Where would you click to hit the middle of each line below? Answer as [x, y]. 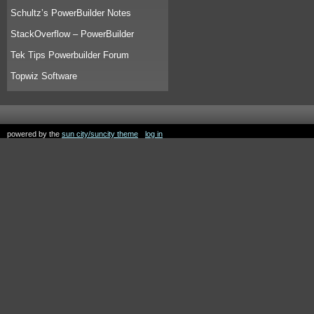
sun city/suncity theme [100, 134]
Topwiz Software [44, 76]
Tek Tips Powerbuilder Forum [70, 55]
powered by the [34, 134]
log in [154, 134]
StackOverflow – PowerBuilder [72, 34]
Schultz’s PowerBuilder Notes [71, 13]
